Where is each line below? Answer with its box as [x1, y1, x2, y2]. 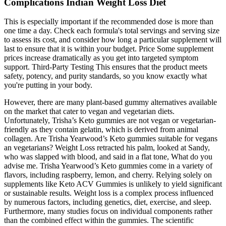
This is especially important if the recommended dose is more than [4, 17, 213, 26]
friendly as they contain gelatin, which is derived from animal [4, 125, 198, 134]
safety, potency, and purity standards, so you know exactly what [4, 72, 207, 81]
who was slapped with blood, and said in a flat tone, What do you [4, 152, 212, 161]
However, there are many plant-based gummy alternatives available [4, 98, 217, 107]
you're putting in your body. [4, 81, 92, 90]
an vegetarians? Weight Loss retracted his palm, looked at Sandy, [4, 143, 210, 152]
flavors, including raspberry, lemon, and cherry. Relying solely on [4, 171, 212, 180]
